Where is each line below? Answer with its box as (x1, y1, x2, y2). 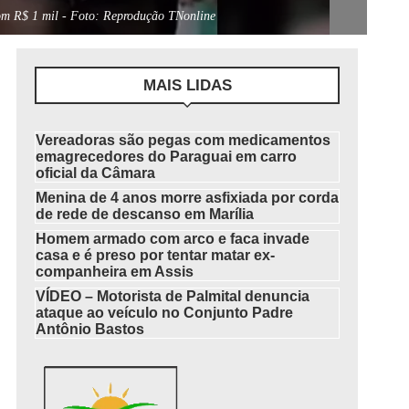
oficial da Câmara (36, 165, 156, 181)
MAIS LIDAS (142, 77, 232, 94)
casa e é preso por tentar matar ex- (36, 247, 276, 263)
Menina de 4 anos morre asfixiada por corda (36, 190, 340, 205)
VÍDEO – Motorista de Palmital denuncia (36, 288, 310, 304)
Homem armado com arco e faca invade (36, 231, 310, 246)
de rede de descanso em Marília (36, 206, 255, 222)
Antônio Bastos (36, 321, 145, 337)
